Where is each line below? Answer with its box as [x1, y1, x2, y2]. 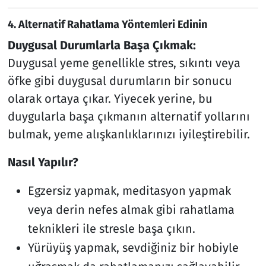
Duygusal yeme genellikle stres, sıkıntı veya [7, 55, 240, 70]
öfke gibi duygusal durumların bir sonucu [7, 73, 232, 88]
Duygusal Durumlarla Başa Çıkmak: [7, 37, 196, 52]
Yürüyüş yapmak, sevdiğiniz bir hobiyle [27, 240, 239, 255]
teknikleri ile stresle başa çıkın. [27, 221, 195, 236]
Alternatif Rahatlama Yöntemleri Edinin [18, 18, 207, 31]
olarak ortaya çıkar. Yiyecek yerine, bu [7, 91, 213, 106]
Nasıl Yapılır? [7, 154, 78, 169]
